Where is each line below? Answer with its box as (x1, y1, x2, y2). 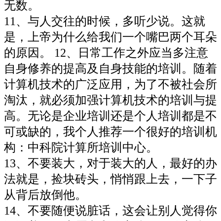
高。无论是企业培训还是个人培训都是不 (4, 109, 217, 122)
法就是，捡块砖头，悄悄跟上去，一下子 (4, 172, 217, 185)
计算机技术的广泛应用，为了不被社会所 (4, 77, 217, 91)
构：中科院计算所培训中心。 (4, 141, 158, 154)
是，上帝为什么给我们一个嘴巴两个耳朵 (4, 30, 217, 43)
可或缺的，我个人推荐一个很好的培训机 (4, 125, 217, 138)
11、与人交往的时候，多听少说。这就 (4, 14, 205, 28)
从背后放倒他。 (4, 188, 87, 201)
